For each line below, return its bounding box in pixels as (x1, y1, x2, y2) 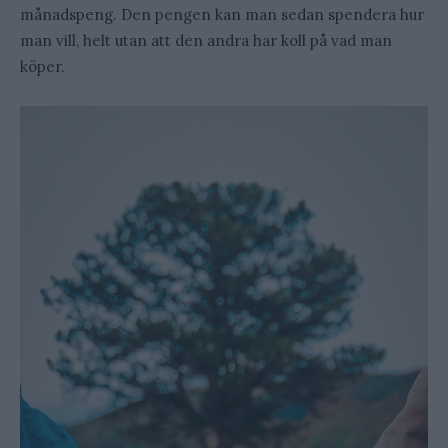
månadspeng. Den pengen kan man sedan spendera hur (20, 5, 424, 25)
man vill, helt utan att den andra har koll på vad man (20, 31, 392, 51)
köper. (20, 57, 65, 77)
